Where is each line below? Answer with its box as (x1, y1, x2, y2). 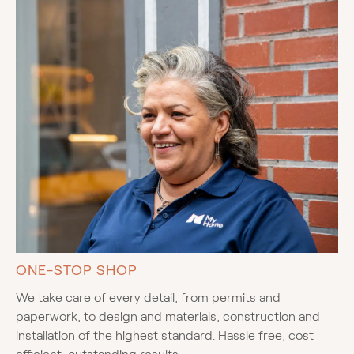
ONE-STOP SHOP (16, 262, 137, 279)
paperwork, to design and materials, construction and (16, 310, 320, 324)
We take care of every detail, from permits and (16, 291, 281, 305)
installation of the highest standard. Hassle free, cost (16, 329, 314, 343)
